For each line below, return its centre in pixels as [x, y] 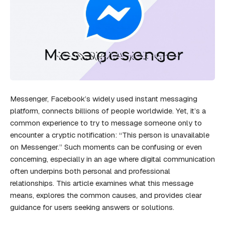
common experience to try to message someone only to [106, 123]
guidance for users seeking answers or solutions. [92, 207]
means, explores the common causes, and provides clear [106, 195]
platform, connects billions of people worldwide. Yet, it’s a [108, 110]
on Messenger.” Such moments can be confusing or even [106, 147]
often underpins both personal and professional [90, 171]
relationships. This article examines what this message [102, 183]
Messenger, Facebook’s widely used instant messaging [104, 98]
